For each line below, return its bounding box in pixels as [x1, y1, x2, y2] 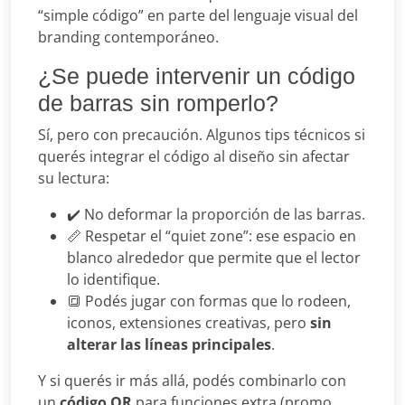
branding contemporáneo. [38, 26, 219, 47]
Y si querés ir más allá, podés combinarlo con [38, 370, 346, 391]
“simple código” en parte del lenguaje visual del [38, 5, 358, 25]
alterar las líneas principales [67, 334, 271, 354]
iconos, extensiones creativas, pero [67, 312, 310, 333]
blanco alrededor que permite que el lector [67, 247, 361, 268]
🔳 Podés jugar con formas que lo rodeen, [67, 290, 351, 311]
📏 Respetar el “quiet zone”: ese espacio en [67, 225, 356, 246]
